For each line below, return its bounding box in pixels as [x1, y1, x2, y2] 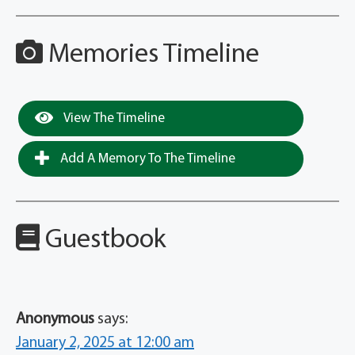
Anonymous [16, 311, 94, 328]
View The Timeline [61, 112, 165, 126]
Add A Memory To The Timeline [57, 152, 235, 166]
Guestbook [40, 227, 166, 255]
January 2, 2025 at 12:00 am [16, 335, 194, 352]
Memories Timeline [43, 41, 259, 70]
